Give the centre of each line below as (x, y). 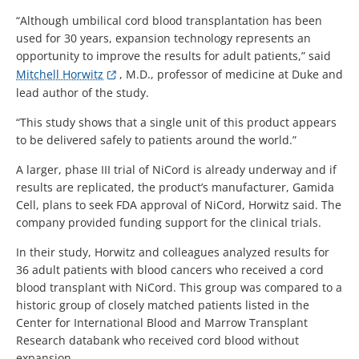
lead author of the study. (83, 92)
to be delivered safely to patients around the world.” (156, 139)
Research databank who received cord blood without (157, 340)
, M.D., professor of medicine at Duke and (231, 74)
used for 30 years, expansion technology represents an (163, 38)
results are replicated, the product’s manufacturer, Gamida (175, 187)
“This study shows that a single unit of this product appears (176, 122)
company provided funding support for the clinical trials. (169, 222)
